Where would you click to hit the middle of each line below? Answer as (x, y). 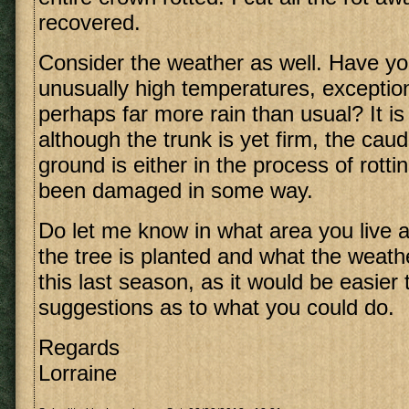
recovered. (89, 22)
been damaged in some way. (176, 190)
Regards (79, 347)
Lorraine (78, 373)
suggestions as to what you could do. (216, 307)
